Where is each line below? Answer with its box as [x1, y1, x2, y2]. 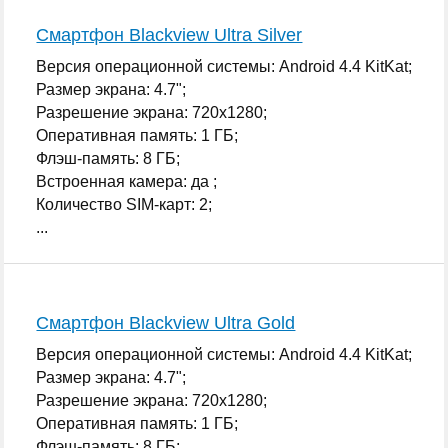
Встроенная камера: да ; [36, 172, 218, 190]
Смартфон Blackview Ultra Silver [36, 24, 303, 45]
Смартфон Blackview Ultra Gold [36, 312, 296, 333]
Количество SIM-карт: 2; [36, 195, 213, 213]
